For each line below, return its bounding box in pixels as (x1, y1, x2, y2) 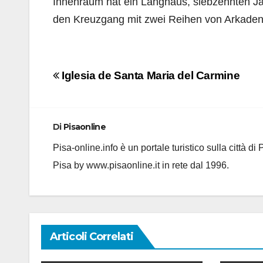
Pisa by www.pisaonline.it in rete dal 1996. (53, 160, 229, 170)
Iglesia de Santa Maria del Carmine (59, 69, 240, 82)
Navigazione (52, 65, 163, 88)
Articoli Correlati (50, 230, 133, 243)
